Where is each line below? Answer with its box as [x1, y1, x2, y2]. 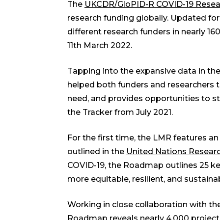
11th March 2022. [67, 41, 136, 51]
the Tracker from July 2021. [67, 108, 175, 117]
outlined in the [67, 147, 126, 157]
